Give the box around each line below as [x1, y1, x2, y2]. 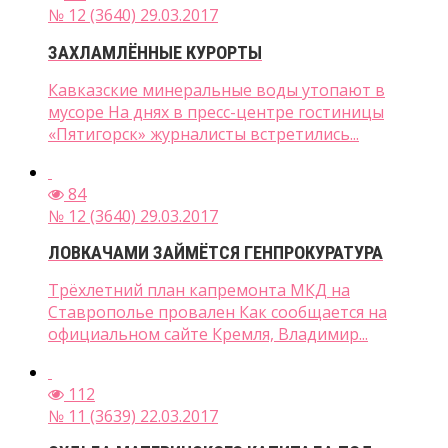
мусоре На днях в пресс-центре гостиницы [48, 100, 384, 123]
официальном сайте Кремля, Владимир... [48, 323, 368, 346]
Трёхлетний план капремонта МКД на [48, 279, 350, 302]
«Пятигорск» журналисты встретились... [48, 122, 359, 145]
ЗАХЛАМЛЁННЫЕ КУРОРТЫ [48, 41, 262, 63]
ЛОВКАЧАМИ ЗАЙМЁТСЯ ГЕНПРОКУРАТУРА [48, 242, 383, 264]
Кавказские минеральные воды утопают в [48, 78, 385, 101]
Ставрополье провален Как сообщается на [48, 301, 387, 324]
